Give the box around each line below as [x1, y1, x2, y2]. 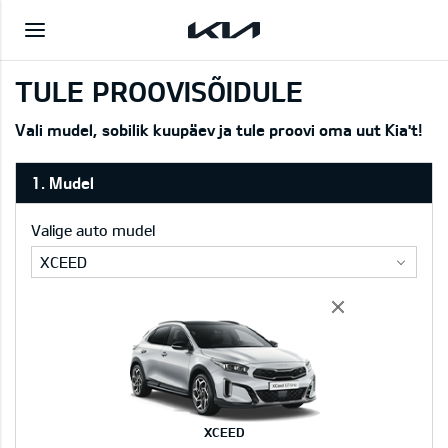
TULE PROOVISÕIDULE [15, 74, 303, 108]
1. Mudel [31, 173, 94, 192]
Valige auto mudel [31, 221, 155, 239]
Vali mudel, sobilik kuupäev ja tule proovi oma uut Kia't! [15, 120, 423, 139]
